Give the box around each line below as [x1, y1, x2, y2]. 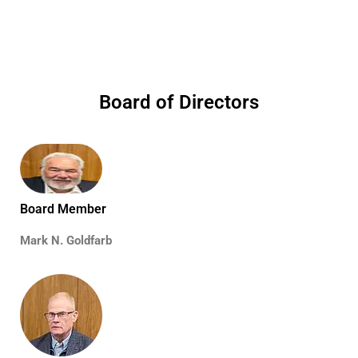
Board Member [20, 201, 106, 217]
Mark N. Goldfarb [20, 233, 112, 248]
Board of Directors [99, 91, 259, 113]
